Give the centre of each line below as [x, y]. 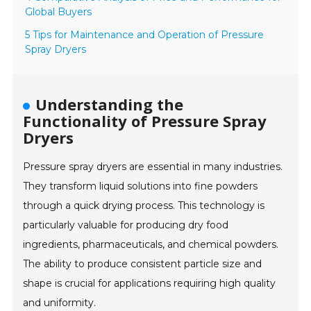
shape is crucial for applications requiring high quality [150, 284]
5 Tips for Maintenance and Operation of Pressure [145, 35]
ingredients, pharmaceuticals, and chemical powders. [151, 245]
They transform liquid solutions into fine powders [141, 186]
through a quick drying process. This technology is [144, 206]
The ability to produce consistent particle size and [143, 264]
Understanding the [110, 104]
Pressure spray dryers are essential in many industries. [153, 167]
